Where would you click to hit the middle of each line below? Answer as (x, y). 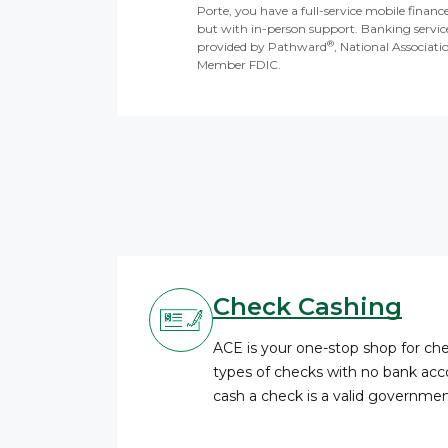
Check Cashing (307, 306)
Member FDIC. (239, 64)
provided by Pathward (262, 46)
